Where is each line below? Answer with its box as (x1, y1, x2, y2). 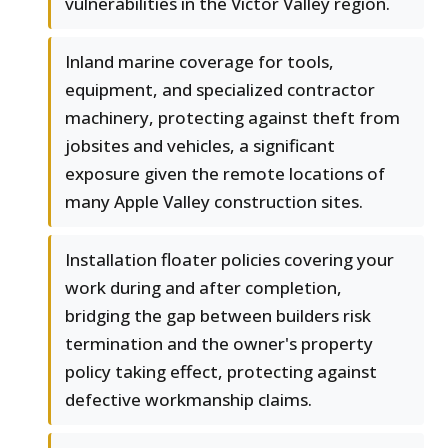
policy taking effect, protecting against (65, 360, 377, 384)
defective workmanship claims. (65, 388, 312, 412)
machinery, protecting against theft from (65, 106, 400, 130)
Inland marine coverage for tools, (65, 50, 334, 74)
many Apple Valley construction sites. (65, 190, 363, 214)
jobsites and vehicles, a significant (65, 134, 335, 158)
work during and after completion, (65, 276, 342, 300)
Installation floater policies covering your (65, 248, 394, 272)
